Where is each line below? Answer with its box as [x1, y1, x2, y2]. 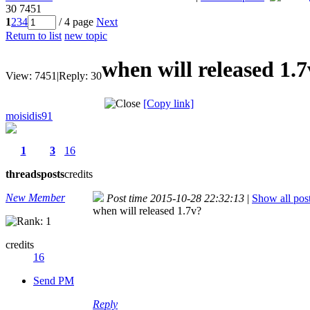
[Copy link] [143, 97, 194, 109]
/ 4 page [56, 15, 96, 28]
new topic [64, 29, 107, 42]
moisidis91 [6, 109, 53, 122]
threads [6, 167, 41, 180]
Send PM [33, 274, 74, 286]
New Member [6, 191, 65, 203]
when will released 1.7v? [93, 204, 201, 217]
